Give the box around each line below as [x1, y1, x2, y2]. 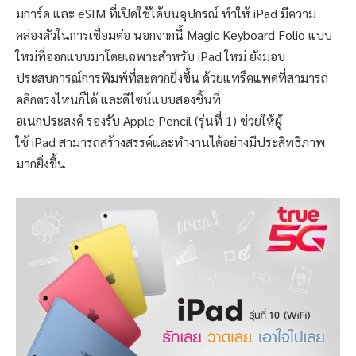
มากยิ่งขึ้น [16, 154, 66, 172]
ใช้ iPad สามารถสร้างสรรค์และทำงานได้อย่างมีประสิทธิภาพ [16, 133, 325, 150]
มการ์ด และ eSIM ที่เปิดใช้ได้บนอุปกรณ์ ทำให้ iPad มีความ [16, 4, 316, 21]
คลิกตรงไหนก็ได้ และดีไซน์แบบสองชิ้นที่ [16, 90, 221, 107]
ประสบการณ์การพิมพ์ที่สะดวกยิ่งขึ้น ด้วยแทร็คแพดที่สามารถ [16, 68, 328, 86]
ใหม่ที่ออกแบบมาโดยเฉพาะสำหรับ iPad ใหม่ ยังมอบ [16, 47, 285, 64]
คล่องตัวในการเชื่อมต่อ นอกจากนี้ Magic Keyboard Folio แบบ [16, 25, 332, 43]
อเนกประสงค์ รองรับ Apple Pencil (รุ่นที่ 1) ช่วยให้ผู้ [16, 111, 282, 129]
